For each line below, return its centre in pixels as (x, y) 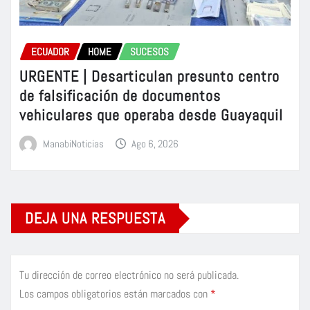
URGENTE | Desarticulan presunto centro (149, 76)
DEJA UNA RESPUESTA (95, 218)
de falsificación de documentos (120, 96)
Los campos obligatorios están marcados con (115, 294)
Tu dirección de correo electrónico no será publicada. (129, 275)
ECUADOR (50, 51)
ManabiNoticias (73, 144)
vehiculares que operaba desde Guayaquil (151, 115)
